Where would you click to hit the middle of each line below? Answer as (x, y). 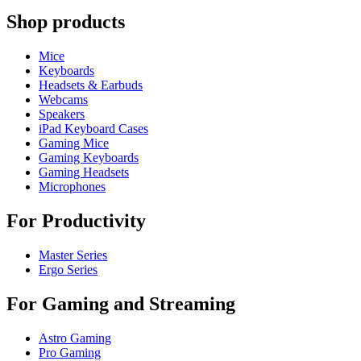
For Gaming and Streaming (121, 303)
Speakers (62, 114)
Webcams (63, 100)
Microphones (72, 187)
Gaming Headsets (84, 172)
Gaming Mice (74, 143)
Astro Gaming (75, 338)
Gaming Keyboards (89, 158)
